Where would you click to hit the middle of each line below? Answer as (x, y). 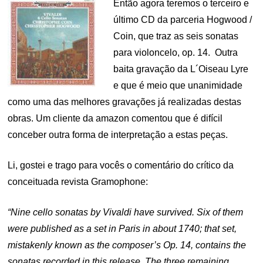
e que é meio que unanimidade (178, 85)
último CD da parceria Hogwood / (183, 20)
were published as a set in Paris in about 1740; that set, (122, 229)
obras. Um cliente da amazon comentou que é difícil (115, 118)
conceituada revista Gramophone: (78, 182)
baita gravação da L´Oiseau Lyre (181, 69)
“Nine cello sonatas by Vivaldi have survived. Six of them (126, 212)
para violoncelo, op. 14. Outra (176, 53)
